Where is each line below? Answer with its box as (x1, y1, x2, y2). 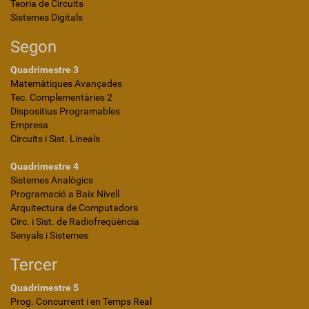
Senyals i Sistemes (10, 230, 88, 241)
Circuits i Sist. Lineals (10, 133, 100, 144)
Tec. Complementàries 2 (10, 92, 112, 103)
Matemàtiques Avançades (10, 78, 122, 89)
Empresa (10, 119, 48, 130)
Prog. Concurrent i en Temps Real (10, 296, 152, 307)
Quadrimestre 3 (10, 64, 79, 75)
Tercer (10, 255, 57, 275)
